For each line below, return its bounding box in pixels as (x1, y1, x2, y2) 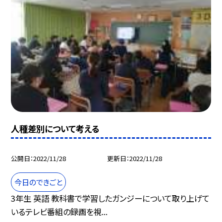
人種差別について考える (11, 122, 100, 135)
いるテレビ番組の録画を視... (11, 205, 108, 218)
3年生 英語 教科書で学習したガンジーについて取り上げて (11, 192, 210, 204)
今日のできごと (14, 176, 63, 187)
